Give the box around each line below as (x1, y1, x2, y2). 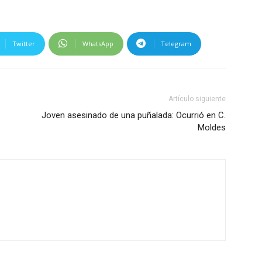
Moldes (198, 122, 226, 133)
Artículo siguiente (168, 94, 226, 103)
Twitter (12, 39, 35, 48)
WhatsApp (82, 39, 113, 48)
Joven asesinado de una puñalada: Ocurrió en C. (42, 109, 226, 120)
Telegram (161, 39, 191, 48)
